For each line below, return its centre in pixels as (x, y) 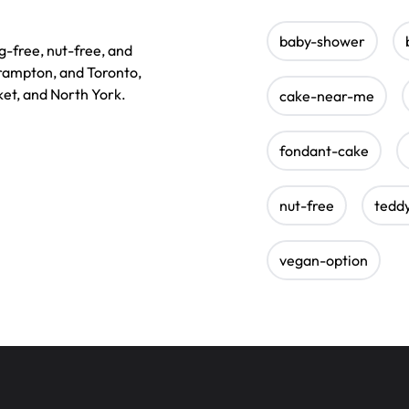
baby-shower (322, 41)
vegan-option (324, 260)
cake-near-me (327, 95)
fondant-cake (324, 150)
